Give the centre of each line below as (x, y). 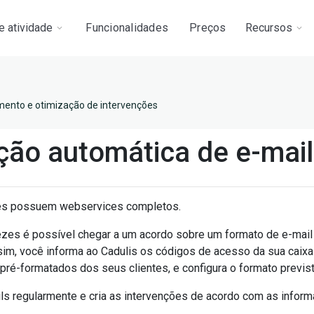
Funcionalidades (127, 28)
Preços (208, 28)
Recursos (268, 28)
